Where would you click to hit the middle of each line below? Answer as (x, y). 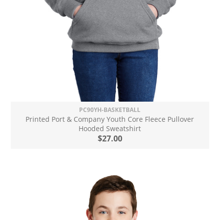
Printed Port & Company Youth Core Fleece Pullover (110, 119)
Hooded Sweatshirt (110, 128)
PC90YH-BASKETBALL (110, 110)
